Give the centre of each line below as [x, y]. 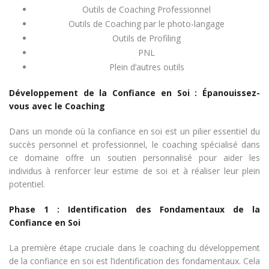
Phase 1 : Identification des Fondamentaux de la [134, 209]
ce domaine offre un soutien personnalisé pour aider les [134, 157]
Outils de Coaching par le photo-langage [147, 23]
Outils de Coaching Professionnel [147, 9]
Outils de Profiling [147, 38]
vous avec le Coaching [57, 106]
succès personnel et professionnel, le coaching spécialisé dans [134, 144]
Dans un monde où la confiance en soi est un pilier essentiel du [134, 131]
